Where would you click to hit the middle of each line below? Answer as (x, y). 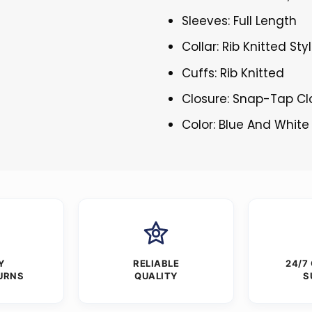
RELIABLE (156, 263)
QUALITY (156, 275)
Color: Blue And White (246, 124)
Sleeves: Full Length (240, 21)
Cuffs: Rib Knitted (233, 73)
